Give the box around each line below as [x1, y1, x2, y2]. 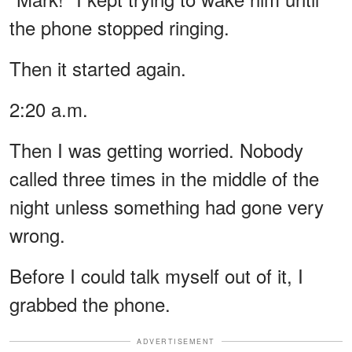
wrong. [9, 220, 65, 248]
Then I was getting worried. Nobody [9, 135, 303, 163]
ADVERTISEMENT [137, 335, 215, 346]
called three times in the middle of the [9, 163, 319, 192]
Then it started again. [9, 53, 186, 82]
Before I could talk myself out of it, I [9, 261, 303, 289]
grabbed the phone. [9, 289, 170, 317]
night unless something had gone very [9, 192, 324, 220]
